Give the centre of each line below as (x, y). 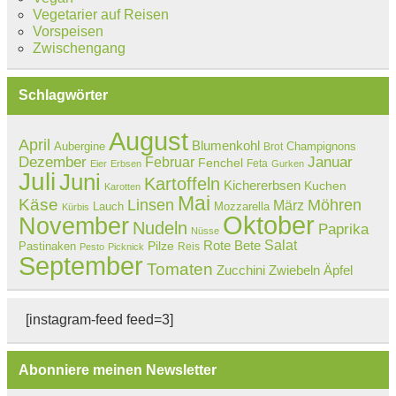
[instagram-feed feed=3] (99, 320)
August (148, 141)
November (73, 226)
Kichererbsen (262, 185)
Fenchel (220, 163)
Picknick (126, 246)
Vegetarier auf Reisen (100, 14)
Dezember (52, 162)
